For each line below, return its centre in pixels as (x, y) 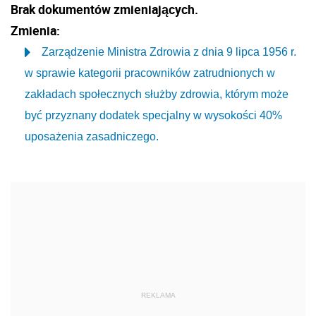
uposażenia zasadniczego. (92, 136)
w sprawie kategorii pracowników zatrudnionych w (150, 73)
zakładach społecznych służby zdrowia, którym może (157, 94)
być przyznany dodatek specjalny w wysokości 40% (153, 115)
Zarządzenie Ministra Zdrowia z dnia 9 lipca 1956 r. (169, 52)
